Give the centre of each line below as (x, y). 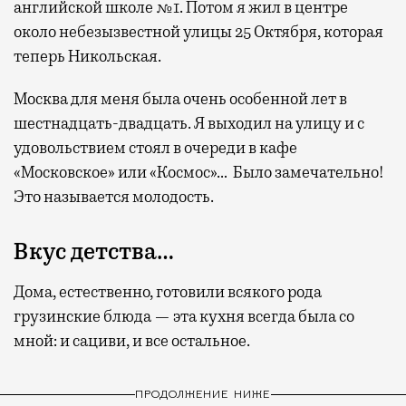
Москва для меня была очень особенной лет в (180, 99)
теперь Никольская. (87, 57)
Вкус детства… (94, 252)
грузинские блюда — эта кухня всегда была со (184, 317)
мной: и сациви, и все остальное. (132, 341)
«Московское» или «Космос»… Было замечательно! (198, 173)
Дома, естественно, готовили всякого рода (168, 292)
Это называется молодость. (114, 197)
